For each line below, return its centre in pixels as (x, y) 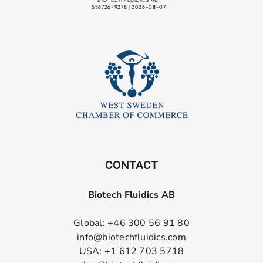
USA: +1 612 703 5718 (131, 252)
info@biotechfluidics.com (131, 237)
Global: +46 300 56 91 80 (131, 223)
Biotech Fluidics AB (131, 195)
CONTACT (131, 165)
